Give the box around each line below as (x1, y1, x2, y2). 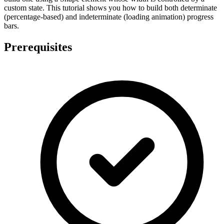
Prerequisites (4, 40, 72, 54)
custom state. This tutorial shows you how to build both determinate (4, 3, 217, 12)
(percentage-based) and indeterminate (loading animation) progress (4, 12, 213, 21)
